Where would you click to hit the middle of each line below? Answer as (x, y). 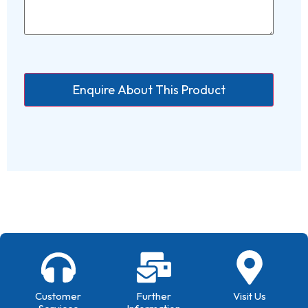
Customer (58, 296)
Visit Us (250, 296)
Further (154, 296)
